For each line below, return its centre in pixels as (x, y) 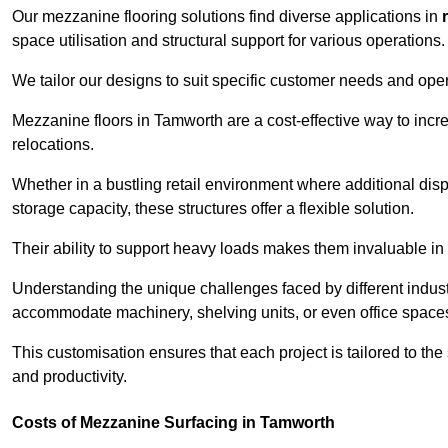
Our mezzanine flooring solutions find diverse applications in (227, 17)
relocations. (53, 145)
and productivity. (69, 377)
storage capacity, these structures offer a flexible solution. (213, 209)
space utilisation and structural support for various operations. (228, 41)
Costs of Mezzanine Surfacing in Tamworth (173, 423)
